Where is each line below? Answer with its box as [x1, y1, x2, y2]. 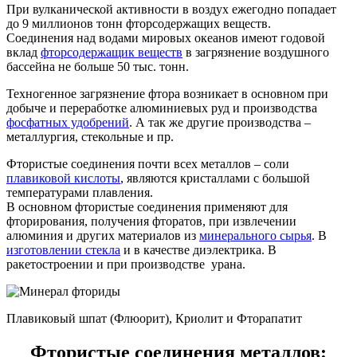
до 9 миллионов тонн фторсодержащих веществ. [6, 17, 271, 31]
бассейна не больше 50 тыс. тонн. [6, 60, 189, 74]
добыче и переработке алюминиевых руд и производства [6, 101, 317, 116]
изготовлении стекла [6, 243, 120, 257]
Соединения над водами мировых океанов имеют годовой [6, 31, 325, 45]
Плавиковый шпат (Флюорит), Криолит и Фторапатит [6, 312, 302, 326]
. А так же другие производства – [129, 116, 311, 130]
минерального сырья [199, 229, 312, 243]
